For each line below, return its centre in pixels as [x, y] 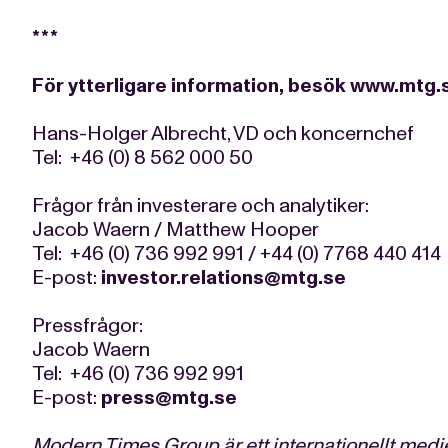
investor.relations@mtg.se [223, 277]
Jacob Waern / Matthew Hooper [175, 229]
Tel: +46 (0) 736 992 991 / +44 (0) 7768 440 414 [236, 253]
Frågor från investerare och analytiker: [200, 205]
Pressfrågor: [87, 325]
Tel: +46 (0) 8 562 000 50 [142, 157]
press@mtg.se [169, 397]
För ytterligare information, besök [191, 85]
